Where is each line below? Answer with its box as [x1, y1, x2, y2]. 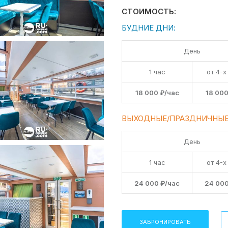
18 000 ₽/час [135, 89, 179, 97]
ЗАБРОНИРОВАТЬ [139, 218, 191, 225]
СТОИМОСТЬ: [122, 7, 176, 16]
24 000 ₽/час [134, 179, 180, 187]
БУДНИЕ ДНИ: [122, 23, 176, 33]
